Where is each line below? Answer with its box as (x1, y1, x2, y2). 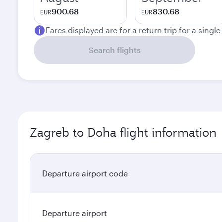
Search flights (88, 45, 141, 55)
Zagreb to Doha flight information (30, 124, 217, 140)
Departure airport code (42, 168, 128, 178)
